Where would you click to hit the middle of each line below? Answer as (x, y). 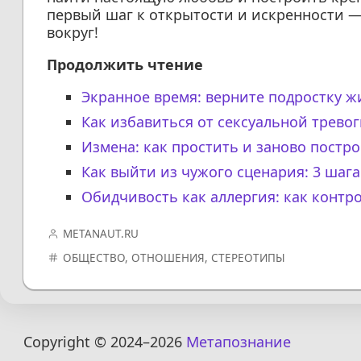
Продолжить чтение (124, 65)
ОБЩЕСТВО (94, 257)
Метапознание (238, 342)
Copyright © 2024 (83, 342)
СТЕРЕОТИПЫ (249, 257)
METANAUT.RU (101, 234)
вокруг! (72, 33)
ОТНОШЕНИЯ (168, 257)
